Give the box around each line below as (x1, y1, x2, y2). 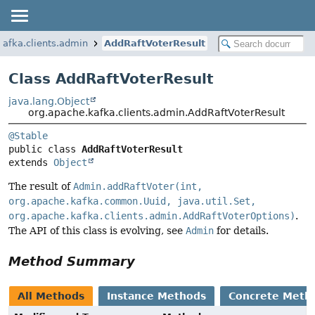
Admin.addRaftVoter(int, (73, 181, 202, 193)
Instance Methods (107, 290, 206, 302)
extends (8, 157, 53, 169)
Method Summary (8, 254, 135, 269)
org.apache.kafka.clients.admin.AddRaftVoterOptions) (8, 210, 295, 222)
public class (8, 143, 82, 155)
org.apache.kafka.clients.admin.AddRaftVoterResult (28, 107, 285, 118)
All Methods (18, 290, 84, 302)
